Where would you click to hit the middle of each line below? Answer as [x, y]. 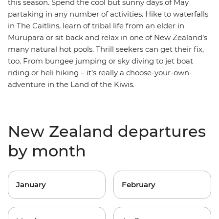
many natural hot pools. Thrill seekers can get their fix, [106, 49]
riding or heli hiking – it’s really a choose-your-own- [100, 73]
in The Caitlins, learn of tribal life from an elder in [96, 26]
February [139, 185]
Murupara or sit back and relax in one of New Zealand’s [108, 37]
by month [47, 151]
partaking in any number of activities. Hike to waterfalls [108, 14]
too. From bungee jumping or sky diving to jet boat [100, 61]
